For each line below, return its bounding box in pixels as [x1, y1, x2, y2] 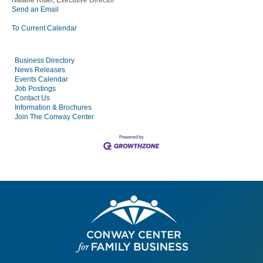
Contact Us [15, 94, 50, 103]
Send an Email [12, 5, 59, 14]
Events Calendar [15, 75, 68, 84]
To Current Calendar [12, 24, 77, 33]
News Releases [15, 66, 65, 75]
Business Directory [15, 56, 75, 65]
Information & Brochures [15, 103, 92, 112]
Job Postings [15, 85, 56, 93]
